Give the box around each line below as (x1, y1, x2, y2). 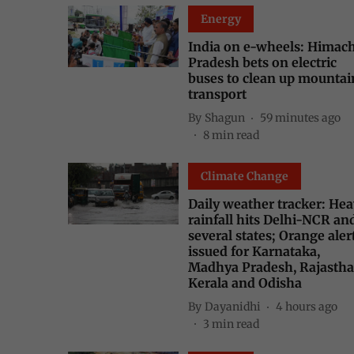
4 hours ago (276, 299, 337, 314)
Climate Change (201, 169, 288, 183)
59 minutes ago (260, 110, 341, 125)
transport (188, 86, 247, 102)
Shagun (205, 110, 245, 125)
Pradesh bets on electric (188, 55, 337, 70)
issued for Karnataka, (188, 243, 320, 259)
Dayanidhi (205, 299, 261, 314)
